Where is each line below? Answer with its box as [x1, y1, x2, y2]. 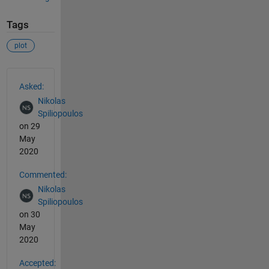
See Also [5, 67, 55, 82]
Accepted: [19, 258, 56, 268]
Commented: [19, 169, 67, 180]
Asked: [19, 81, 44, 91]
